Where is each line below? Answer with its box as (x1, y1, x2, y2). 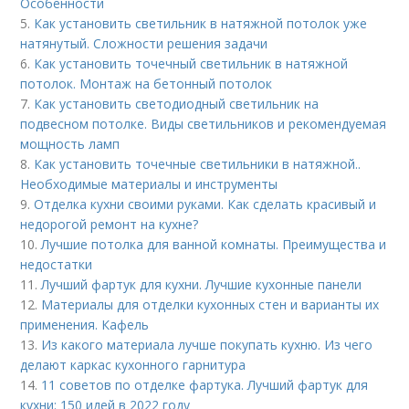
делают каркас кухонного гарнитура (20, 356, 246, 373)
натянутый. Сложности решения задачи (20, 35, 268, 52)
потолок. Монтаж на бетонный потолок (20, 75, 273, 92)
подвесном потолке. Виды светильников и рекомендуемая (20, 115, 387, 132)
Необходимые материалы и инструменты (20, 175, 278, 193)
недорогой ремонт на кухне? (20, 215, 199, 233)
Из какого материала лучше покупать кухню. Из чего (41, 336, 373, 353)
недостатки (20, 256, 93, 273)
